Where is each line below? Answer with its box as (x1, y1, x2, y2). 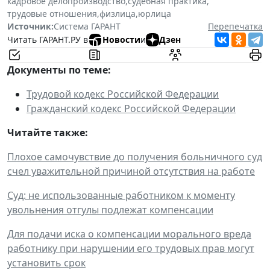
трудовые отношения (7, 7, 97, 19)
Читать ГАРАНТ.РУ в (7, 34, 88, 46)
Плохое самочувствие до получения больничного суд (7, 149, 262, 163)
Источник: (7, 20, 54, 32)
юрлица (138, 7, 171, 19)
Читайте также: (7, 125, 88, 139)
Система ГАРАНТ (54, 20, 121, 32)
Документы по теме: (7, 63, 111, 77)
